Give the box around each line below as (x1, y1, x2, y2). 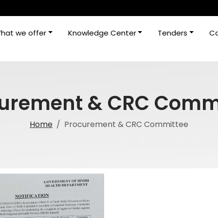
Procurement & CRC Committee (64, 119, 188, 130)
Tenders (158, 27, 188, 38)
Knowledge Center (68, 27, 136, 38)
